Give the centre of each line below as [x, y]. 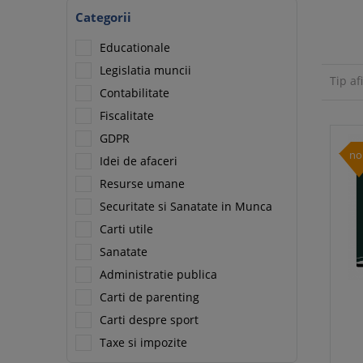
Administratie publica [158, 274]
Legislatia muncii [145, 70]
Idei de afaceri [139, 161]
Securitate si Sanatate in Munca [186, 206]
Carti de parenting [149, 297]
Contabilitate [135, 93]
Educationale [135, 47]
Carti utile [126, 229]
